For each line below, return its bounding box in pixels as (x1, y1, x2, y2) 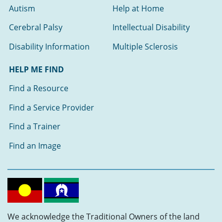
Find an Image (9, 140, 61, 151)
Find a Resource (9, 83, 69, 94)
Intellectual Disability (112, 22, 190, 33)
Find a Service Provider (9, 102, 95, 113)
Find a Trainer (9, 121, 61, 132)
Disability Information (9, 41, 90, 52)
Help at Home (112, 2, 165, 14)
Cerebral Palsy (9, 22, 63, 33)
